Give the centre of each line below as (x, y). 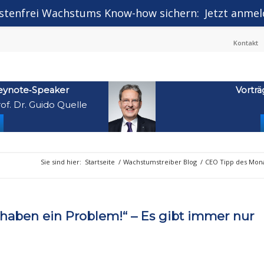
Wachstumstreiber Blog (160, 162)
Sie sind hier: (61, 162)
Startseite (100, 162)
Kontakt (246, 43)
